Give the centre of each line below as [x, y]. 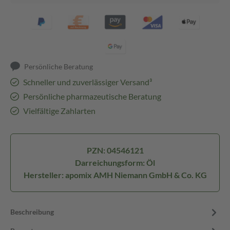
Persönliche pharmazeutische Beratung [92, 96]
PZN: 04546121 [115, 150]
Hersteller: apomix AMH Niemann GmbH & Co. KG [115, 175]
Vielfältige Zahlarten [59, 111]
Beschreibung [32, 212]
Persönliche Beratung [59, 66]
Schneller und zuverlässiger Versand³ [87, 82]
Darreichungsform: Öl [115, 162]
